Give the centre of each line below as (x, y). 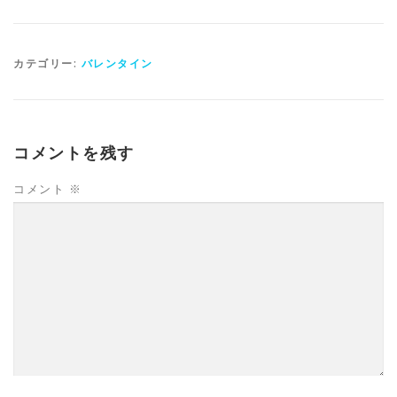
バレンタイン (117, 64)
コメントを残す (74, 153)
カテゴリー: (47, 64)
